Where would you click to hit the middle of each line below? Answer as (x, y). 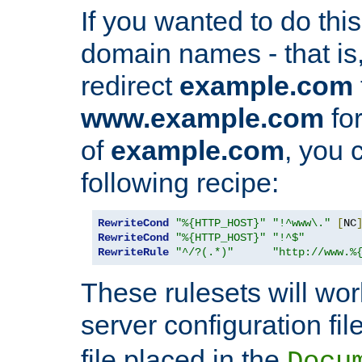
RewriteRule (133, 252)
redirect (130, 85)
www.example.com (202, 118)
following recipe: (180, 182)
